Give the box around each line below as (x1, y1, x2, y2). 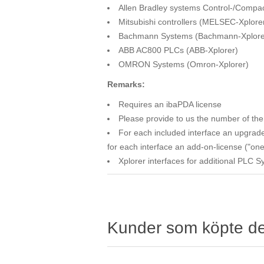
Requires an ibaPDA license (118, 99, 222, 109)
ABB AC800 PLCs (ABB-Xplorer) (118, 45, 238, 55)
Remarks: (107, 79, 145, 89)
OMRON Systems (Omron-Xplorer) (118, 59, 249, 69)
